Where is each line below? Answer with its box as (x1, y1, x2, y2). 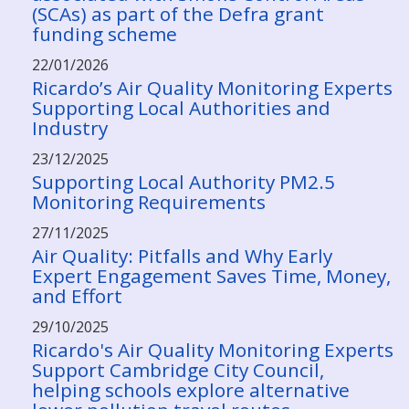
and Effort (32, 283, 122, 309)
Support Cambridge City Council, (32, 357, 324, 383)
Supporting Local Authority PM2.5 (32, 169, 335, 194)
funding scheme (32, 21, 177, 47)
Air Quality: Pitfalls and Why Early (32, 243, 332, 268)
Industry (32, 115, 108, 141)
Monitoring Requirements (32, 189, 266, 215)
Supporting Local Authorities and (32, 95, 330, 121)
